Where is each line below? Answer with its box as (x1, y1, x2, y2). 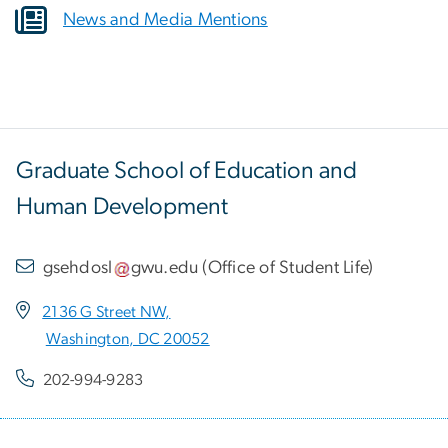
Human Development (16, 194, 228, 219)
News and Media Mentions (63, 10, 268, 29)
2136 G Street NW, (42, 304, 171, 321)
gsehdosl (42, 258, 113, 277)
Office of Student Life (207, 258, 369, 277)
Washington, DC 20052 (45, 331, 210, 348)
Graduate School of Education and (16, 158, 357, 183)
